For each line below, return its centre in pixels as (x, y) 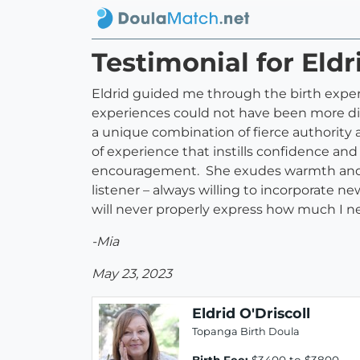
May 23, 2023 (132, 274)
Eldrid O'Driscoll (251, 313)
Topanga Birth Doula (246, 332)
